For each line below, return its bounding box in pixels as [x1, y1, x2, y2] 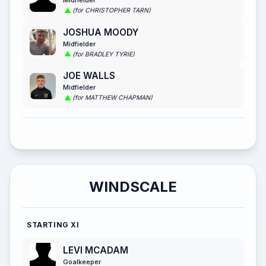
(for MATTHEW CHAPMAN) [72, 94, 153, 102]
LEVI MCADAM [63, 244, 128, 256]
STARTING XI [27, 220, 80, 229]
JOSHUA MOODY [63, 26, 138, 38]
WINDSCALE [89, 178, 177, 195]
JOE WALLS [63, 70, 115, 82]
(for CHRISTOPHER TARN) [72, 7, 151, 15]
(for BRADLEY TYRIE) [72, 50, 135, 58]
